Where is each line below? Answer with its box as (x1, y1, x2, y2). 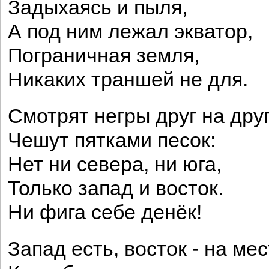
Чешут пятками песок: (8, 129, 216, 151)
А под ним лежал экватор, (8, 20, 253, 43)
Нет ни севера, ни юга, (8, 153, 222, 175)
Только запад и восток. (8, 177, 223, 199)
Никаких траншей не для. (8, 68, 248, 91)
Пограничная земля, (8, 44, 199, 67)
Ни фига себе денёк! (8, 201, 202, 223)
